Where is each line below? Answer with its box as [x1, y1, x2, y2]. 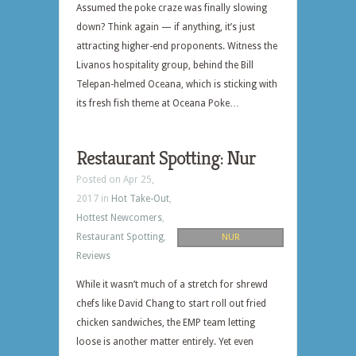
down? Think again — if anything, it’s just [76, 21, 255, 33]
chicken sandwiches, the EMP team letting [76, 317, 255, 328]
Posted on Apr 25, [76, 174, 154, 185]
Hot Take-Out [111, 193, 169, 204]
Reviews [76, 250, 110, 261]
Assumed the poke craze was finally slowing [76, 2, 267, 14]
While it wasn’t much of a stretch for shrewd [76, 279, 268, 290]
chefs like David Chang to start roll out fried [76, 298, 266, 309]
